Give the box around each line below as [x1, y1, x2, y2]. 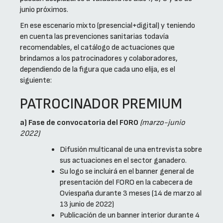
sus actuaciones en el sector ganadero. [60, 156, 187, 166]
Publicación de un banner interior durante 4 [60, 211, 200, 221]
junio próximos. [20, 5, 68, 15]
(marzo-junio [140, 118, 185, 128]
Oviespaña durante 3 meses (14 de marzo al [60, 189, 202, 199]
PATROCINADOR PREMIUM [20, 95, 182, 113]
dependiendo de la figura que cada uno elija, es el [20, 65, 175, 75]
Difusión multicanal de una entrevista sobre [60, 145, 202, 155]
